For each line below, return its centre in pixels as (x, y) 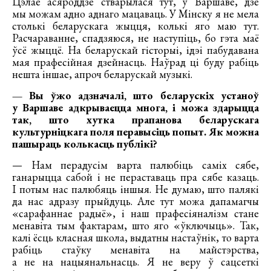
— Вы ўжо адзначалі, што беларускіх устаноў (135, 95)
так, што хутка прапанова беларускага (135, 119)
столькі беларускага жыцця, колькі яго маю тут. (135, 25)
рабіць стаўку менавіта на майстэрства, (135, 249)
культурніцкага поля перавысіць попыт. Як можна (135, 131)
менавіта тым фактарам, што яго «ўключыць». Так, (135, 225)
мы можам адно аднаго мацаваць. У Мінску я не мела (135, 13)
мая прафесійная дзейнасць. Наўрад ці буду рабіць (135, 62)
